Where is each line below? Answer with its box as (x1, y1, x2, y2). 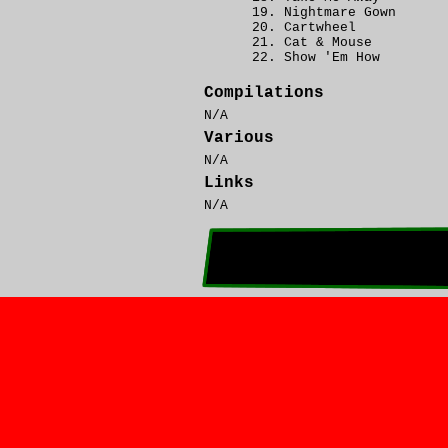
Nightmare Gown (284, 5, 396, 20)
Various (204, 129, 274, 147)
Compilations (204, 84, 324, 102)
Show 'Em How (284, 50, 380, 65)
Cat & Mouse (284, 35, 372, 50)
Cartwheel (284, 20, 356, 35)
